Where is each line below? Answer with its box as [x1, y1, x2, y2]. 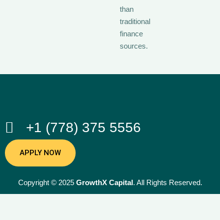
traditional [120, 17, 150, 26]
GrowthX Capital [76, 178, 133, 187]
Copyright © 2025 [18, 178, 76, 187]
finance [120, 29, 143, 38]
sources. [120, 41, 148, 50]
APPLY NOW [20, 148, 61, 157]
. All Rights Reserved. [133, 178, 202, 187]
